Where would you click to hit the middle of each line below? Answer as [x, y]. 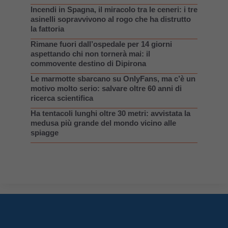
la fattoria [47, 28]
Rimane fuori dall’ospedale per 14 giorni [101, 44]
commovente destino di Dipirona [88, 63]
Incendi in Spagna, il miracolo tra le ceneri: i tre [114, 9]
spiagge [45, 132]
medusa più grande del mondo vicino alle [103, 123]
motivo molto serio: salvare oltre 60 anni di [106, 88]
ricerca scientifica [62, 98]
